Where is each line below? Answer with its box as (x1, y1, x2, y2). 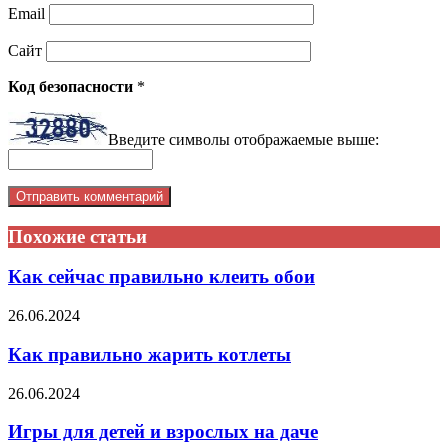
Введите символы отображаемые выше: (108, 131, 379, 149)
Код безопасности (8, 77, 137, 95)
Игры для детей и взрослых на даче (8, 421, 318, 443)
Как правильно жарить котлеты (8, 343, 291, 365)
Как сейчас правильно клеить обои (8, 266, 315, 288)
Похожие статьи (8, 225, 147, 247)
